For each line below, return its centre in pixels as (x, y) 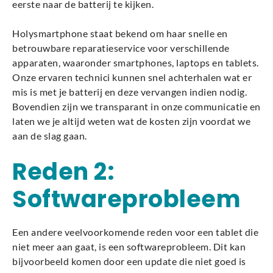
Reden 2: (63, 172)
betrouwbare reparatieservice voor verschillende (121, 48)
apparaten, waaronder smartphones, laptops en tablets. (136, 62)
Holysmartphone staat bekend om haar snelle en (120, 33)
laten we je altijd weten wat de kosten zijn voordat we (131, 121)
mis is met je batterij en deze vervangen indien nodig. (129, 92)
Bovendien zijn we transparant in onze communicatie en (136, 106)
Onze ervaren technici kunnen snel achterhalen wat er (132, 77)
